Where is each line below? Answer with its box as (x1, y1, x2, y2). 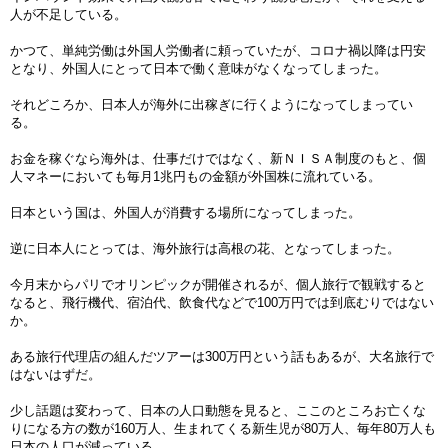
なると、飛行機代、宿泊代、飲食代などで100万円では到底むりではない (10, 295, 434, 310)
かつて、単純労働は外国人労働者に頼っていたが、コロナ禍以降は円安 (10, 43, 426, 58)
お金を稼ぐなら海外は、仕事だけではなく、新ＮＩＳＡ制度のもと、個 (10, 151, 426, 166)
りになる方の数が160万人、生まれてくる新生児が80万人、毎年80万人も (10, 421, 436, 436)
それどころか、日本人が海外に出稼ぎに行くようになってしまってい (10, 97, 413, 112)
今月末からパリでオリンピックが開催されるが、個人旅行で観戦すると (10, 277, 426, 292)
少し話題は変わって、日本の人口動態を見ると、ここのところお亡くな (10, 403, 426, 418)
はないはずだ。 (10, 367, 101, 382)
